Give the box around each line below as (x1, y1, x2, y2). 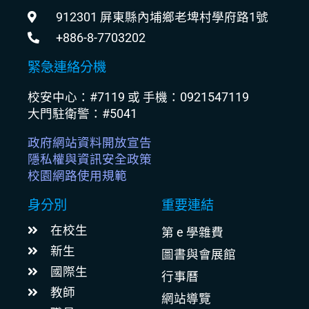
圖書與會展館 (161, 248, 236, 262)
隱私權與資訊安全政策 (28, 152, 152, 166)
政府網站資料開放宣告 (28, 135, 152, 150)
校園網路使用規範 (28, 168, 127, 183)
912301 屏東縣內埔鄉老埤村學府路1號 (56, 10, 269, 24)
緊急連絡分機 (28, 59, 106, 75)
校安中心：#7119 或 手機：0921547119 (28, 90, 249, 104)
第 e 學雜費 (161, 226, 223, 240)
